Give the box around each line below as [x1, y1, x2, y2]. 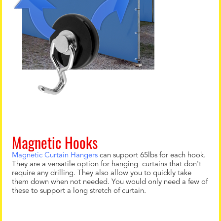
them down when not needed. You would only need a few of [12, 179, 208, 186]
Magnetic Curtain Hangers [12, 152, 98, 159]
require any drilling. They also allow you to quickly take [12, 170, 191, 177]
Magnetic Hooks [12, 131, 98, 153]
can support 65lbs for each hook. [98, 152, 206, 159]
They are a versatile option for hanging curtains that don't [12, 161, 201, 168]
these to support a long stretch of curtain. [12, 187, 146, 195]
